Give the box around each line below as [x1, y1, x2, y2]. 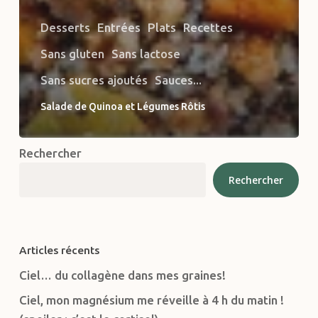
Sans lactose [111, 47, 180, 61]
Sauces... [154, 73, 202, 87]
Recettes [182, 21, 233, 35]
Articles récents [18, 244, 99, 257]
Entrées [97, 21, 141, 35]
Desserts [40, 21, 90, 35]
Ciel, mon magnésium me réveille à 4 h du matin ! [18, 293, 284, 307]
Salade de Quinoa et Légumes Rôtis [40, 101, 205, 113]
